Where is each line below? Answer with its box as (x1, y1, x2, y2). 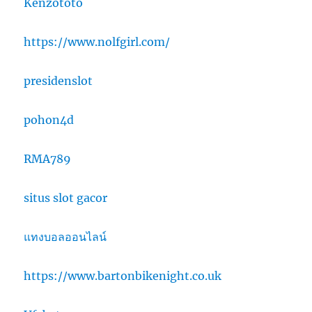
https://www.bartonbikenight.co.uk (24, 269, 222, 283)
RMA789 (24, 152, 72, 166)
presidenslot (24, 74, 93, 88)
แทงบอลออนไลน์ (24, 230, 107, 244)
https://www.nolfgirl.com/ (24, 35, 171, 49)
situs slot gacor (24, 191, 108, 205)
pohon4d (24, 113, 75, 127)
